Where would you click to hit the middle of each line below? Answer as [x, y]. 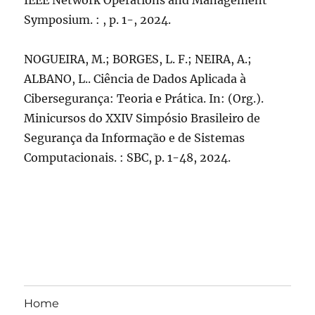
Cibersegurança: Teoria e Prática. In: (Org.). [144, 98]
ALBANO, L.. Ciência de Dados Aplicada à [135, 79]
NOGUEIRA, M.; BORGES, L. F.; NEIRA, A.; [138, 59]
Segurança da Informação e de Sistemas [135, 138]
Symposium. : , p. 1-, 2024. [98, 20]
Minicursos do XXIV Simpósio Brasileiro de [142, 118]
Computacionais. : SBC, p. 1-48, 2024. [128, 157]
